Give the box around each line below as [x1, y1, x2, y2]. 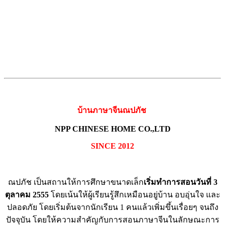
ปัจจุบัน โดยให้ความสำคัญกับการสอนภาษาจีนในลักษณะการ [6, 215, 219, 224]
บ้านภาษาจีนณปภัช [77, 105, 146, 115]
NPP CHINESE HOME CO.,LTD [54, 124, 171, 133]
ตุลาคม [5, 190, 31, 199]
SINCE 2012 [91, 141, 134, 150]
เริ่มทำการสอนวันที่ [143, 177, 213, 186]
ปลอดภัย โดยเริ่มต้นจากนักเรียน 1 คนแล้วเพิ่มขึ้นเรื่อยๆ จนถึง [7, 202, 218, 211]
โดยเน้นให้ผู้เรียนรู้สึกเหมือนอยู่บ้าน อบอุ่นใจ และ [48, 190, 220, 199]
